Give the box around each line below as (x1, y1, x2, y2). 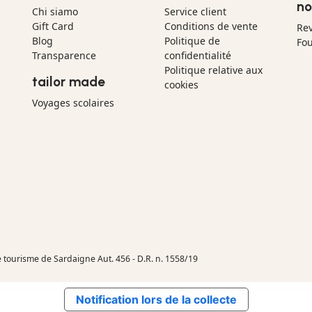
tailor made (32, 74, 105, 91)
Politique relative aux (164, 63, 263, 77)
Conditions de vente (164, 19, 258, 33)
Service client (164, 5, 226, 19)
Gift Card (32, 19, 74, 33)
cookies (164, 78, 198, 92)
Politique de (164, 34, 220, 48)
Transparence (32, 49, 96, 63)
